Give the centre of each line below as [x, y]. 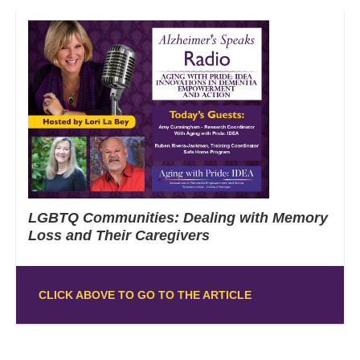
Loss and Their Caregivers [121, 235]
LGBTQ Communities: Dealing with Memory [178, 217]
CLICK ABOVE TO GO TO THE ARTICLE [145, 295]
